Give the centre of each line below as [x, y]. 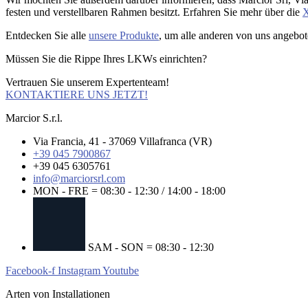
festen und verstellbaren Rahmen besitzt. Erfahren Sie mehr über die [154, 12]
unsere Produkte [124, 35]
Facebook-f [30, 270]
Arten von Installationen [58, 294]
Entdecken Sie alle [47, 35]
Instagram [79, 270]
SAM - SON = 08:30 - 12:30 [151, 247]
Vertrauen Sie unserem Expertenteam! [87, 82]
